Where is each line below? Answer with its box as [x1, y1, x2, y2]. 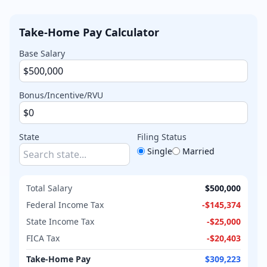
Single [147, 145, 172, 157]
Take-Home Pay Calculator [19, 24, 159, 39]
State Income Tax [26, 215, 94, 227]
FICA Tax [26, 232, 60, 244]
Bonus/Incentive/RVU [19, 89, 103, 101]
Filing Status [137, 131, 187, 142]
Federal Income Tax [26, 198, 104, 210]
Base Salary [19, 47, 65, 59]
